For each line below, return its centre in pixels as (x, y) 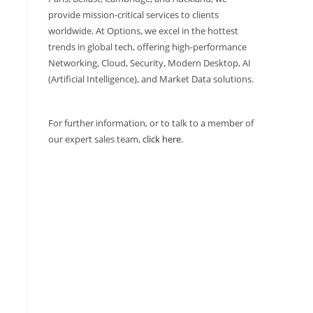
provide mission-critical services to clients (133, 15)
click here (161, 139)
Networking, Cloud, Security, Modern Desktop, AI (149, 63)
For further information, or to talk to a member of (151, 123)
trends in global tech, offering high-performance (147, 47)
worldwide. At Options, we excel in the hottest (143, 31)
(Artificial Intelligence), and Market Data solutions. (151, 79)
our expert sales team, (95, 139)
